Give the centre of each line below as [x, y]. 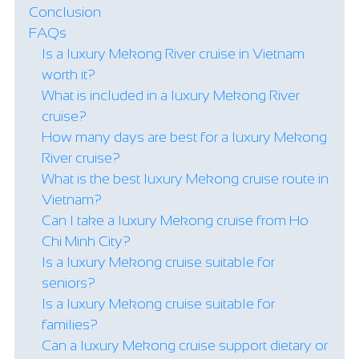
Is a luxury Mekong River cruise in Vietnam [173, 54]
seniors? [69, 283]
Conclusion [65, 12]
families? [70, 325]
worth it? [69, 75]
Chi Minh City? [86, 241]
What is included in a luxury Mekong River [171, 95]
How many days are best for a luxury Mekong [184, 137]
